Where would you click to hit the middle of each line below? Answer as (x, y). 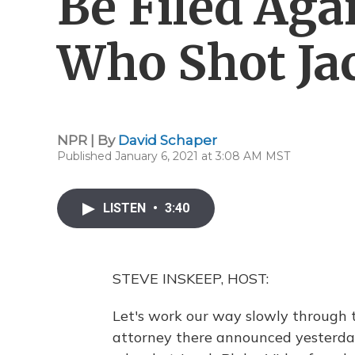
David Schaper (168, 140)
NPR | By (88, 140)
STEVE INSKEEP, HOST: (191, 279)
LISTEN (126, 208)
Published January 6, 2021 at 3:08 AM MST (174, 156)
